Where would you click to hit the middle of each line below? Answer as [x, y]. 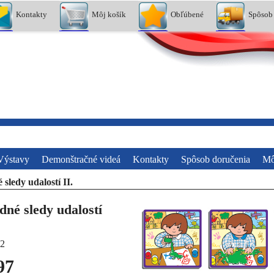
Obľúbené [187, 14]
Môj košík [109, 14]
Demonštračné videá [81, 159]
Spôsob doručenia [216, 159]
